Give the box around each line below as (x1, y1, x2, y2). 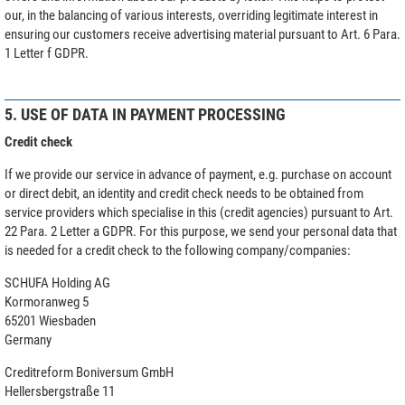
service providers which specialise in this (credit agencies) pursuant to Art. (5, 203, 393, 221)
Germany (5, 331, 52, 348)
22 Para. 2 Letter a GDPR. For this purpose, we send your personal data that (5, 222, 397, 240)
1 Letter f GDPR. (5, 44, 89, 61)
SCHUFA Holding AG (5, 274, 110, 291)
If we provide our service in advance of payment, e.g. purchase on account (5, 165, 391, 183)
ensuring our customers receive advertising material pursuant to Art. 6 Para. (5, 25, 400, 42)
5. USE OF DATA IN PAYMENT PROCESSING (5, 104, 286, 124)
